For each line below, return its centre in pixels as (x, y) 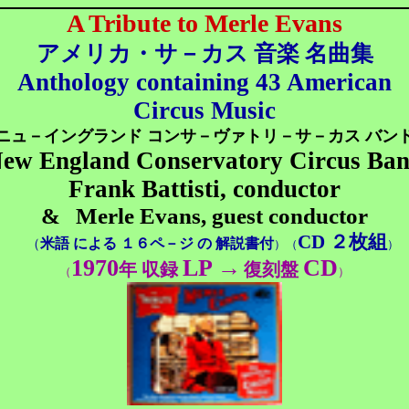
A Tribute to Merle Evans (204, 23)
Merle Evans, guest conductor (222, 216)
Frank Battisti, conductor (204, 189)
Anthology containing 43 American (204, 82)
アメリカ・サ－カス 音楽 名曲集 (204, 53)
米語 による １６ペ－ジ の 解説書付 (157, 243)
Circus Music (204, 110)
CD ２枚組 (342, 242)
